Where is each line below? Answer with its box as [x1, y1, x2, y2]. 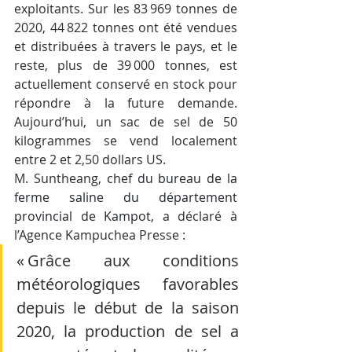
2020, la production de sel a [16, 321, 239, 343]
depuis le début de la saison [16, 297, 239, 319]
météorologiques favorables [16, 273, 239, 295]
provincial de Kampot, [14, 207, 155, 225]
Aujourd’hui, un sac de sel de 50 [14, 113, 237, 131]
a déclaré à [154, 207, 238, 225]
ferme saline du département [14, 189, 237, 207]
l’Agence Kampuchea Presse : [14, 226, 185, 244]
